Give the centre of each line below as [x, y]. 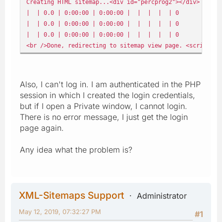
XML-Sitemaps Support [72, 195]
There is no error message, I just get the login [104, 117]
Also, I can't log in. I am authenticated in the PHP [110, 84]
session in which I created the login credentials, [108, 95]
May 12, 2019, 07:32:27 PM [60, 211]
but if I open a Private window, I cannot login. [104, 106]
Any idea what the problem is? [76, 149]
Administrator [162, 195]
